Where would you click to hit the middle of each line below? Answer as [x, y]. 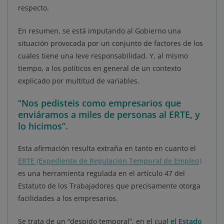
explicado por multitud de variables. [79, 80]
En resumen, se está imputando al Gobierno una [99, 30]
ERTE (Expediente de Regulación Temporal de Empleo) [110, 160]
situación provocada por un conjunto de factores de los [110, 43]
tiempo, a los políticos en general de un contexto [99, 68]
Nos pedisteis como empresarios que [101, 103]
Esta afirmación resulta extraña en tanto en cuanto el [107, 148]
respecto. [33, 7]
